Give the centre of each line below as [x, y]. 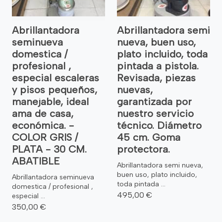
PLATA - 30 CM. [49, 149]
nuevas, [135, 89]
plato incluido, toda [162, 54]
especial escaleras [55, 78]
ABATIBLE [36, 161]
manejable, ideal [50, 101]
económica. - [43, 125]
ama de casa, [43, 113]
